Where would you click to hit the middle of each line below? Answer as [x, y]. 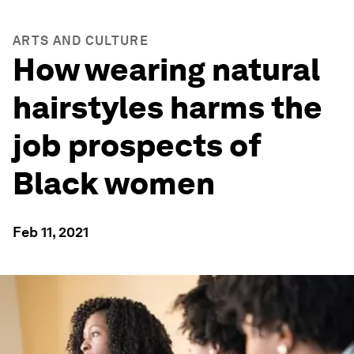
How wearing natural [166, 70]
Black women [114, 183]
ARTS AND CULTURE [81, 41]
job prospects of [137, 145]
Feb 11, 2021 [51, 232]
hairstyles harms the [168, 107]
